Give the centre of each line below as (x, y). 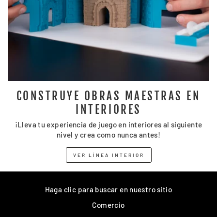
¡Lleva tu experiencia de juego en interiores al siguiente (108, 124)
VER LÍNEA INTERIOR (108, 155)
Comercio (108, 205)
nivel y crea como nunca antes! (108, 135)
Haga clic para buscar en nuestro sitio (108, 189)
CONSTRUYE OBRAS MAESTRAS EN (108, 96)
